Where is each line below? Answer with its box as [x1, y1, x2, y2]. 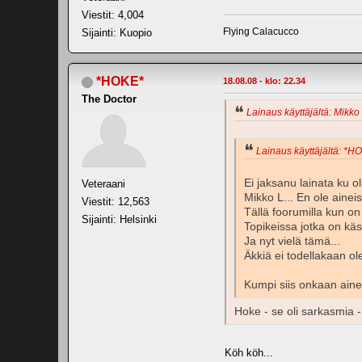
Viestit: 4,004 [82, 8, 144, 21]
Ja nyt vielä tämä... [244, 235, 340, 248]
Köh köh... [225, 347, 273, 360]
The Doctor [82, 92, 137, 105]
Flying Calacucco [223, 25, 299, 37]
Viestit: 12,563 [82, 195, 149, 208]
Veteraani [82, 177, 125, 190]
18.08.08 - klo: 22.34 [223, 75, 305, 86]
